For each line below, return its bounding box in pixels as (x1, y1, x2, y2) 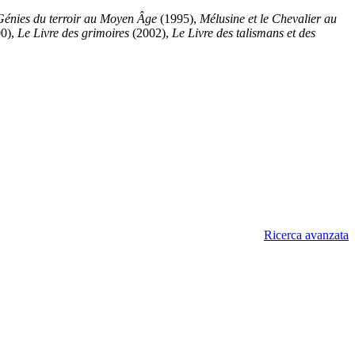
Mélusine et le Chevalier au (200, 11, 337, 25)
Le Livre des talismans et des (172, 25, 315, 40)
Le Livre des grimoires (17, 25, 129, 40)
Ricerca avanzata (264, 228, 349, 242)
